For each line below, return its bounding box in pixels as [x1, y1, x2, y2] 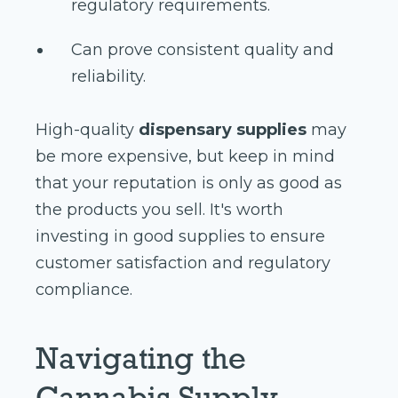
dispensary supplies [139, 119, 306, 139]
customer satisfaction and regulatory [36, 252, 330, 273]
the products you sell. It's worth [36, 199, 283, 219]
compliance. [36, 279, 132, 299]
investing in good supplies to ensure [36, 226, 325, 246]
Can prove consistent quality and [71, 39, 334, 60]
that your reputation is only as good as [36, 172, 342, 193]
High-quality [36, 119, 139, 139]
